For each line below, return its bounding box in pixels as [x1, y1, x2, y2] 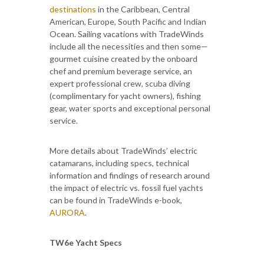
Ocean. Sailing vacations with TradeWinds [49, 28, 204, 39]
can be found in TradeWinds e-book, [49, 194, 182, 205]
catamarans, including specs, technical [49, 157, 189, 168]
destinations [49, 4, 96, 14]
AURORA [49, 207, 85, 217]
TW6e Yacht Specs [49, 237, 122, 247]
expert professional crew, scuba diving [49, 78, 190, 88]
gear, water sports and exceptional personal [49, 103, 210, 113]
